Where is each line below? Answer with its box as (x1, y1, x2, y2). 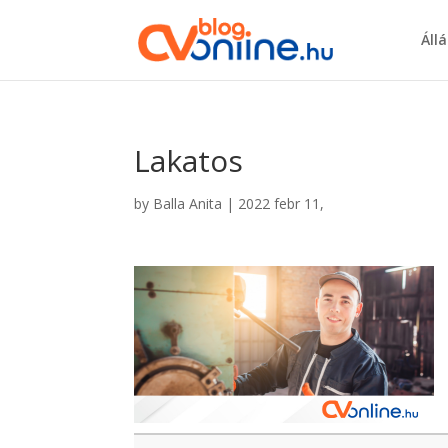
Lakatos (134, 140, 244, 181)
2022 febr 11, (238, 194, 325, 213)
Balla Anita (153, 194, 223, 213)
